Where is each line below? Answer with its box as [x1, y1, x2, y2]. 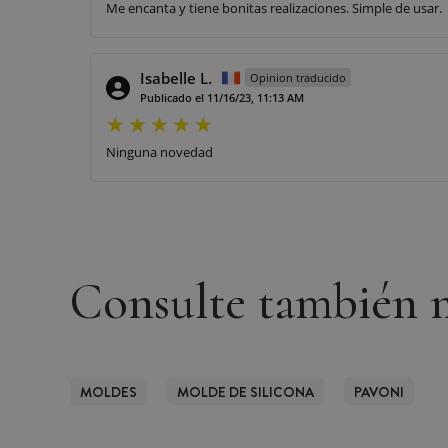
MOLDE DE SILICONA [177, 381, 314, 402]
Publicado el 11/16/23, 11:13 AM [140, 89, 304, 105]
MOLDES [80, 381, 137, 402]
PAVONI [354, 381, 404, 402]
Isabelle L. [140, 67, 212, 88]
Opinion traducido [250, 69, 346, 85]
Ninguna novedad [106, 142, 213, 161]
